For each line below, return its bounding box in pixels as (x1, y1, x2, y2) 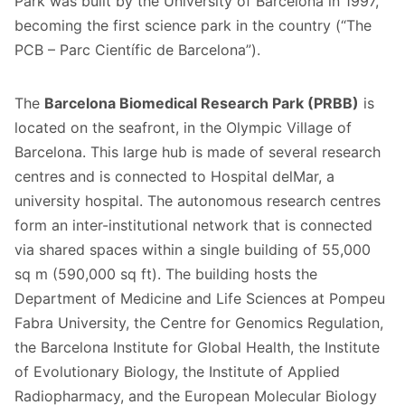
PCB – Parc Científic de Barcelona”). (14, 40, 260, 59)
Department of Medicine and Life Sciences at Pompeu (14, 288, 385, 307)
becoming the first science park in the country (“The (14, 15, 372, 34)
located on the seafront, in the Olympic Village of (14, 118, 352, 137)
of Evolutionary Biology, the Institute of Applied (14, 362, 340, 381)
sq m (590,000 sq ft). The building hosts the (14, 264, 317, 283)
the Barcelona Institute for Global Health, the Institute (14, 337, 380, 356)
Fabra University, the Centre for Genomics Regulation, (14, 313, 383, 332)
